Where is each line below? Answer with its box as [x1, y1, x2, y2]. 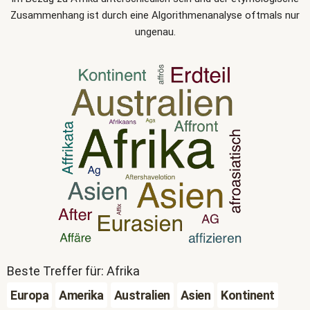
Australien [113, 288, 170, 302]
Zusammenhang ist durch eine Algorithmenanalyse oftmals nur [10, 9, 300, 21]
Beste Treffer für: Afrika [7, 264, 140, 278]
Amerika [59, 288, 104, 302]
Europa [10, 288, 48, 302]
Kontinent [221, 288, 275, 302]
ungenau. [134, 26, 176, 38]
